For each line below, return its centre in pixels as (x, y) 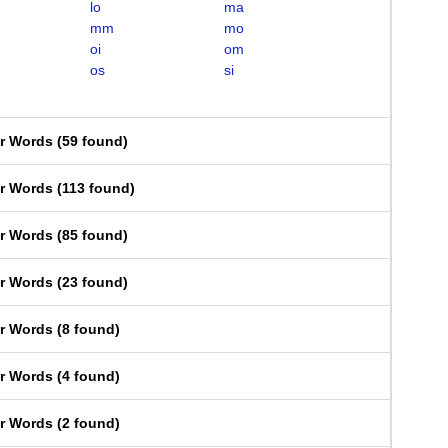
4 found (88, 376)
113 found (96, 188)
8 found (88, 329)
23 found (92, 282)
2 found (88, 423)
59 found (92, 141)
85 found (92, 235)
